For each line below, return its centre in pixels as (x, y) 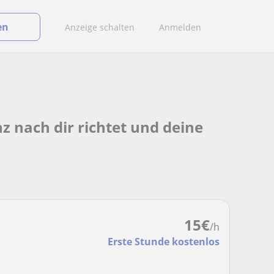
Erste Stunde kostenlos (164, 242)
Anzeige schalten (100, 27)
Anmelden (180, 27)
